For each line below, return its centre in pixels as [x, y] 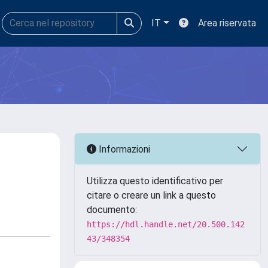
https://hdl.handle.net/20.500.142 [166, 224]
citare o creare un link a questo [151, 195]
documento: [112, 210]
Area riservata [227, 23]
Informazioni [123, 149]
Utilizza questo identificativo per [155, 181]
